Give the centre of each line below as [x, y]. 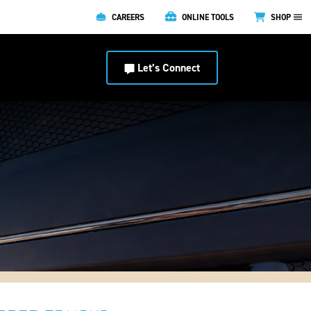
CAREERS [128, 17]
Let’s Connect [168, 68]
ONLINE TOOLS [208, 17]
